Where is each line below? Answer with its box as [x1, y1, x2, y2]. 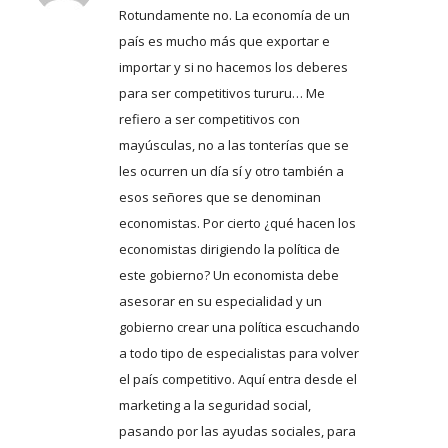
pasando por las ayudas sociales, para [118, 422, 356, 440]
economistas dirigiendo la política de [118, 240, 340, 258]
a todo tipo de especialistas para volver [118, 344, 359, 362]
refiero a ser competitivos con [118, 110, 300, 128]
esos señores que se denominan [118, 188, 321, 206]
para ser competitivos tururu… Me [118, 84, 325, 102]
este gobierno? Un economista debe [118, 266, 339, 284]
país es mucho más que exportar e [118, 32, 330, 50]
